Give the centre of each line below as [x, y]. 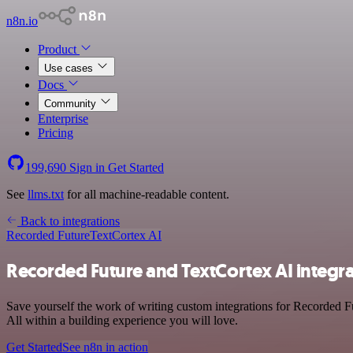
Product [59, 49]
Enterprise [63, 119]
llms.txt [46, 194]
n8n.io [22, 21]
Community [72, 104]
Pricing [56, 133]
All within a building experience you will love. [122, 320]
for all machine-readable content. [147, 194]
